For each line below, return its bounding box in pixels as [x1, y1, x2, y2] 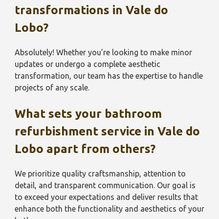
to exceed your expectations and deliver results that [15, 193, 198, 201]
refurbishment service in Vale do [15, 125, 200, 138]
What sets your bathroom [15, 107, 162, 120]
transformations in [15, 3, 126, 17]
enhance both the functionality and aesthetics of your [15, 204, 204, 213]
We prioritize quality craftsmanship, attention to [15, 169, 186, 178]
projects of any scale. [15, 83, 89, 92]
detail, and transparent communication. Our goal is [15, 181, 196, 190]
